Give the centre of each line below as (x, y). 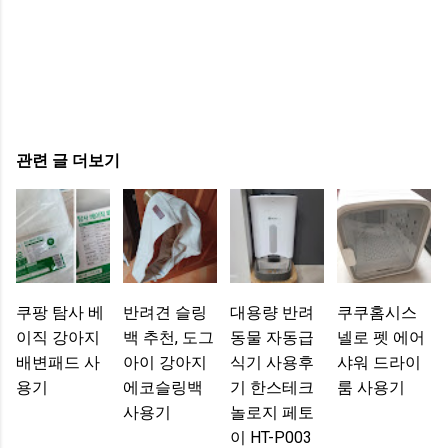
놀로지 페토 (271, 413)
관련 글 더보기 (68, 160)
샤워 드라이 (378, 363)
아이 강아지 (164, 363)
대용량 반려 (271, 313)
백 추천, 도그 (168, 338)
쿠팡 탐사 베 (60, 313)
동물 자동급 (271, 338)
